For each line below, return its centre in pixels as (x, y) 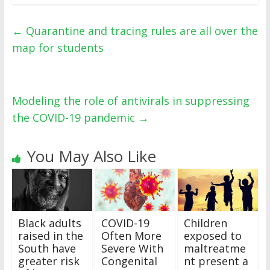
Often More (131, 235)
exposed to (213, 235)
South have (47, 248)
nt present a (216, 261)
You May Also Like (91, 156)
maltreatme (215, 248)
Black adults (49, 223)
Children (206, 223)
